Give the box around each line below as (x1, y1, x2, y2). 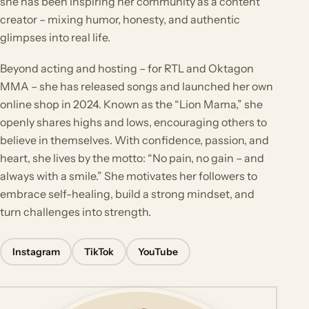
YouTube (138, 245, 179, 258)
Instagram (12, 245, 60, 258)
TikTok (84, 245, 114, 258)
